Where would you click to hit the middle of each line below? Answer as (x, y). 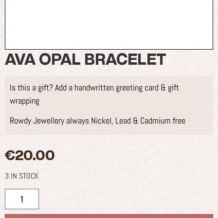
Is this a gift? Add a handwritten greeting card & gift (94, 87)
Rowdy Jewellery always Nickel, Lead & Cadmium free (98, 121)
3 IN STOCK (22, 176)
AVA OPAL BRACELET (86, 59)
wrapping (25, 100)
